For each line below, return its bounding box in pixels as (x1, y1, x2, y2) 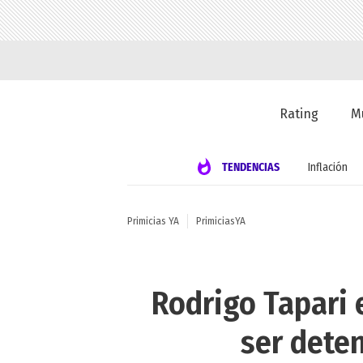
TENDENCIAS (221, 160, 280, 174)
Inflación (307, 160, 348, 174)
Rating (280, 106, 319, 122)
